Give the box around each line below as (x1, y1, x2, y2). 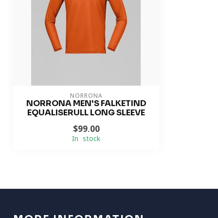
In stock (72, 135, 100, 142)
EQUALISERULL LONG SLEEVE (27, 108, 145, 118)
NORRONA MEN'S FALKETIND (26, 98, 146, 109)
